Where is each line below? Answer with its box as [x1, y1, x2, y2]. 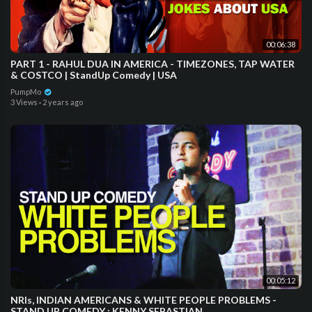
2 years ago [42, 97, 83, 107]
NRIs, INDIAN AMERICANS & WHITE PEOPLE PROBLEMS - [10, 293, 276, 306]
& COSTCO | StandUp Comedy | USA [10, 69, 177, 81]
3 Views [10, 97, 38, 107]
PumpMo [10, 87, 42, 97]
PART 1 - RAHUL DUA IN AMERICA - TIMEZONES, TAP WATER [10, 58, 295, 70]
